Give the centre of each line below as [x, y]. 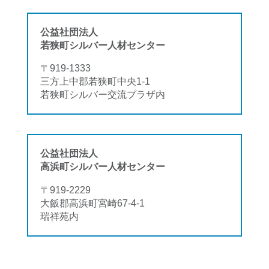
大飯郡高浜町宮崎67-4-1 [92, 203]
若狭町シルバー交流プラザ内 [103, 94]
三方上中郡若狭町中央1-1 [95, 81]
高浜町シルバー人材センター [103, 167]
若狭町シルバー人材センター [103, 45]
